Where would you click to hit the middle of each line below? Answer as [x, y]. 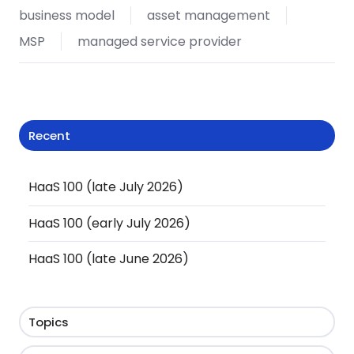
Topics [49, 322]
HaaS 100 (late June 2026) [109, 258]
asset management [208, 15]
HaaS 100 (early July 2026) [110, 223]
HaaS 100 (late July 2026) [106, 187]
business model [67, 15]
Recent [50, 136]
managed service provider [159, 42]
